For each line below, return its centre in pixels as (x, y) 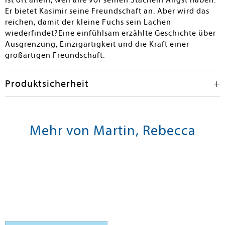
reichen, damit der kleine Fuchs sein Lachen (88, 22)
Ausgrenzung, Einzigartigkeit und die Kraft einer (97, 44)
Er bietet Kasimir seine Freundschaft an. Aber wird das (107, 11)
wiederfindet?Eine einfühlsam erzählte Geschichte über (110, 33)
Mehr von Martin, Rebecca (113, 130)
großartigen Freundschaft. (55, 55)
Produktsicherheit (47, 84)
